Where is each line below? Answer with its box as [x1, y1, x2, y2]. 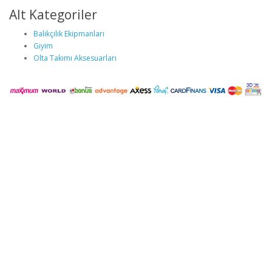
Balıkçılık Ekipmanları [33, 29, 104, 39]
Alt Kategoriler [9, 6, 97, 23]
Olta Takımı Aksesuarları [33, 53, 117, 63]
